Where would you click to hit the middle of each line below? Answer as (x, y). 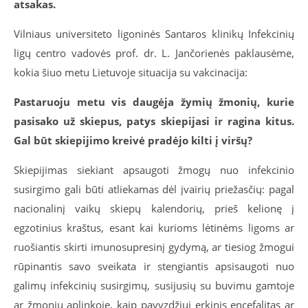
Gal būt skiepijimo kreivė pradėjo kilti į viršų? (133, 140)
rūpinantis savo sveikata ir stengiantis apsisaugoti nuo (154, 266)
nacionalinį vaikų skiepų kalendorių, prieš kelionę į (154, 208)
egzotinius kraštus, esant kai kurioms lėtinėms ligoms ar (154, 228)
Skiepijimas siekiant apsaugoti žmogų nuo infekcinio (154, 170)
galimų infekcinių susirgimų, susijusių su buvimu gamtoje (154, 285)
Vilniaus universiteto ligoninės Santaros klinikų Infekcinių (154, 34)
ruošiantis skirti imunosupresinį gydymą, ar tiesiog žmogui (154, 247)
